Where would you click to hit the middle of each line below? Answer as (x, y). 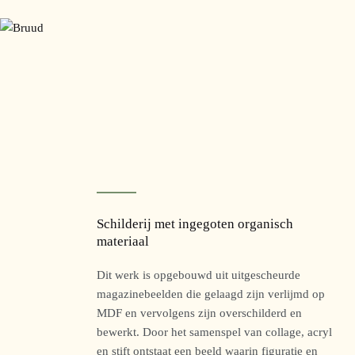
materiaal (123, 242)
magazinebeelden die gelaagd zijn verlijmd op (211, 293)
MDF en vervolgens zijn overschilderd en (199, 312)
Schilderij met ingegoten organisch (195, 224)
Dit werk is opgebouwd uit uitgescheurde (198, 274)
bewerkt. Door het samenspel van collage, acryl (214, 331)
